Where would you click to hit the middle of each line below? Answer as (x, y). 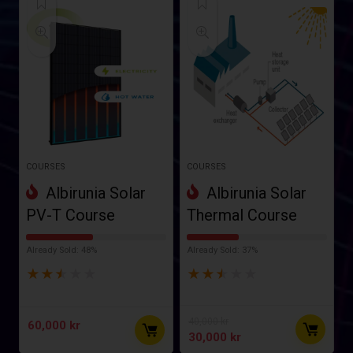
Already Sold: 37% (223, 250)
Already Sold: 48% (62, 250)
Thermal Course (242, 215)
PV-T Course (71, 215)
